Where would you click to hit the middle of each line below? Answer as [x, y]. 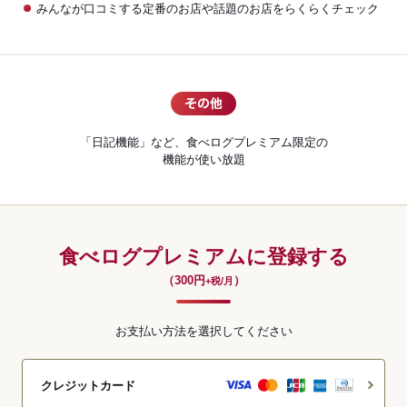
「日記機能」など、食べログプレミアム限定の [203, 142]
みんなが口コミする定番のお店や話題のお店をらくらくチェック [207, 9]
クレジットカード [88, 385]
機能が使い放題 [203, 159]
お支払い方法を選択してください [203, 331]
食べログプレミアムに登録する [203, 257]
